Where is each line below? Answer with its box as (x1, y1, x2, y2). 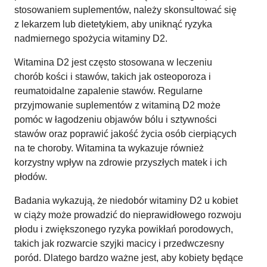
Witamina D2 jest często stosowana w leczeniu (14, 57, 212, 67)
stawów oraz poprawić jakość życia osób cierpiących (14, 128, 237, 139)
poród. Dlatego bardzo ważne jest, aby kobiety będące (14, 252, 243, 263)
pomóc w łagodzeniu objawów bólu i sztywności (14, 114, 217, 125)
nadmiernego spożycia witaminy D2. (14, 33, 167, 44)
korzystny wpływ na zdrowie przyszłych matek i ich (14, 157, 227, 167)
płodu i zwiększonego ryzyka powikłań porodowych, (14, 223, 233, 234)
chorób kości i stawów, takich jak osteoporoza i (14, 71, 211, 82)
